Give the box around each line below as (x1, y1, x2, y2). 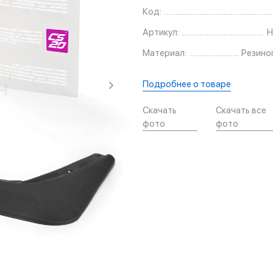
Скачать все (216, 105, 267, 116)
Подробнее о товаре (143, 79, 231, 90)
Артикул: (143, 27, 179, 38)
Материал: (143, 48, 186, 59)
